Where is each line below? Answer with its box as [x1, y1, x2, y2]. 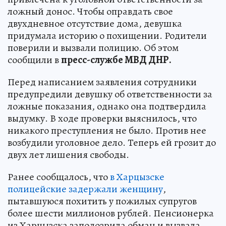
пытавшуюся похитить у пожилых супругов [8, 194, 197, 208]
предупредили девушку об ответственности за [8, 87, 212, 101]
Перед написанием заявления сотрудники [8, 75, 197, 89]
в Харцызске [110, 169, 164, 184]
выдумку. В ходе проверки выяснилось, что [8, 111, 197, 125]
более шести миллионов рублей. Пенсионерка [8, 206, 214, 220]
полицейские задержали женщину [8, 182, 163, 196]
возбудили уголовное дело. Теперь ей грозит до [8, 135, 216, 149]
